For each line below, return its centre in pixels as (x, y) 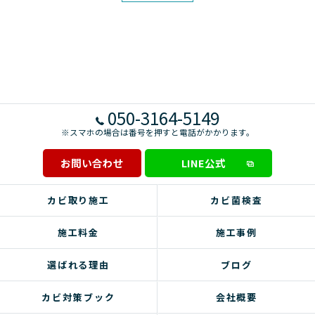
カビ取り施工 (78, 200)
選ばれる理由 (78, 265)
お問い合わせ (92, 163)
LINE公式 (204, 163)
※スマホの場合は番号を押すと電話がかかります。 (157, 132)
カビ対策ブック (78, 297)
